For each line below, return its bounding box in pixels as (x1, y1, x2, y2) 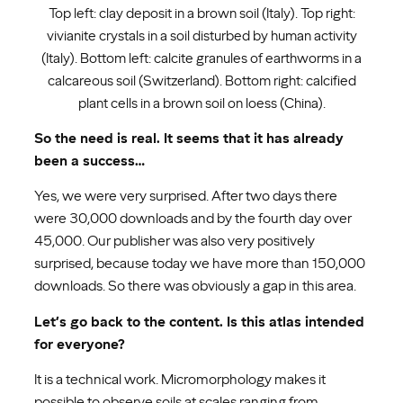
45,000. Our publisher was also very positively (34, 232, 315, 250)
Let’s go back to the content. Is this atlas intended (34, 312, 364, 330)
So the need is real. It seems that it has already (34, 130, 344, 148)
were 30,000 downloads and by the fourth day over (34, 210, 352, 228)
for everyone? (34, 335, 125, 353)
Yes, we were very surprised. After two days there (34, 187, 337, 205)
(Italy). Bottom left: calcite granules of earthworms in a (41, 49, 362, 67)
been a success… (34, 152, 145, 170)
